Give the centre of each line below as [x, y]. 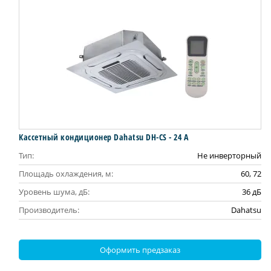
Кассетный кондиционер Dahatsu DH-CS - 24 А [103, 137]
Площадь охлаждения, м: [66, 173]
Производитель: [49, 210]
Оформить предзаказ [140, 250]
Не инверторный [229, 155]
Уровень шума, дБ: [54, 191]
